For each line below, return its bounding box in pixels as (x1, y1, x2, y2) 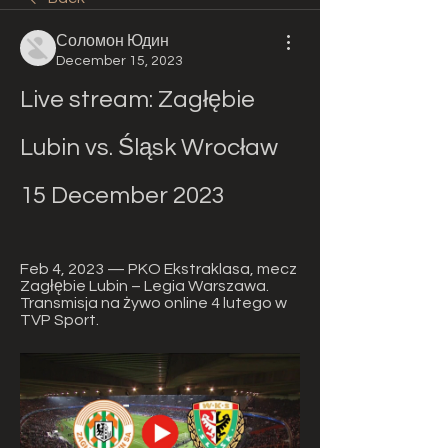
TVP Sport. (20, 312, 99, 328)
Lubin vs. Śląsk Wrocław (20, 135, 278, 160)
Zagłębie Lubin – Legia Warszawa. (20, 278, 269, 294)
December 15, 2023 (56, 54, 183, 68)
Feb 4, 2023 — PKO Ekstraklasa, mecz (20, 261, 297, 277)
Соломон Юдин (56, 33, 169, 49)
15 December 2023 (20, 183, 225, 208)
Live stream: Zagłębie (20, 87, 255, 112)
